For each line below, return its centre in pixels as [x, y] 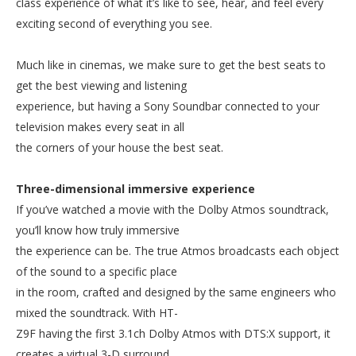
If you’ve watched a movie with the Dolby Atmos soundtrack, [172, 209]
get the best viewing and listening [101, 85]
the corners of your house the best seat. [120, 147]
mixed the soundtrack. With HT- [97, 313]
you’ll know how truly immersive [98, 230]
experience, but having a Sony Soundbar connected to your [168, 106]
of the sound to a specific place [97, 271]
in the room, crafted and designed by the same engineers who [176, 292]
